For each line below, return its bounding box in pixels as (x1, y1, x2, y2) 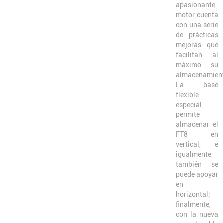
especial (176, 100, 202, 109)
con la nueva (176, 210, 218, 218)
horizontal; (176, 190, 210, 198)
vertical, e (176, 140, 218, 148)
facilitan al (176, 50, 218, 59)
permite (176, 110, 200, 118)
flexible (176, 90, 199, 99)
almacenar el (176, 120, 218, 128)
